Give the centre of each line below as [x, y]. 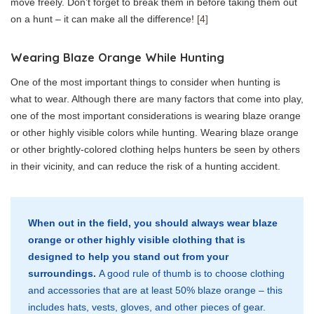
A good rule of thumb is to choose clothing [192, 274]
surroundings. [63, 274]
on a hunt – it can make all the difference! [104, 19]
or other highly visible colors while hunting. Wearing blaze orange [155, 133]
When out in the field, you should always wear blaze [153, 223]
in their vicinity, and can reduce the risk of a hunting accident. [145, 166]
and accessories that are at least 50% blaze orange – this [155, 291]
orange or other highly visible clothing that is [137, 240]
